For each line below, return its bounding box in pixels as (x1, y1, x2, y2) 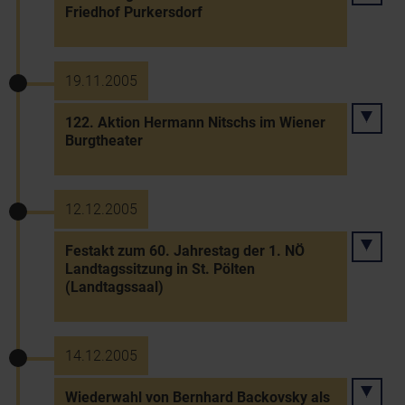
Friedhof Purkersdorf (65, 4, 202, 21)
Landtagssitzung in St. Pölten (65, 260, 255, 278)
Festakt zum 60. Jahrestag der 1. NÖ (65, 242, 305, 259)
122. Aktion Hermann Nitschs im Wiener (65, 114, 325, 131)
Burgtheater (65, 132, 143, 149)
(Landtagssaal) (65, 278, 164, 296)
